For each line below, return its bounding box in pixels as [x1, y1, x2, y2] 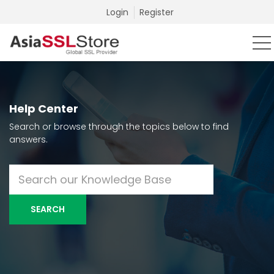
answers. [9, 133, 48, 146]
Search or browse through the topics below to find [9, 120, 229, 133]
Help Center [9, 101, 78, 116]
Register [139, 6, 174, 18]
